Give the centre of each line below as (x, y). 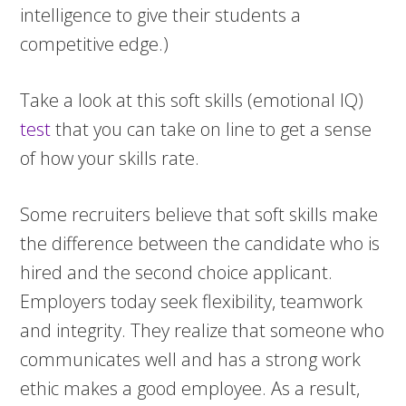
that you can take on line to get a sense (214, 129)
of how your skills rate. (110, 158)
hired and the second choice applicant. (177, 272)
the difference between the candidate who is (200, 243)
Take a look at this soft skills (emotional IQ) (192, 100)
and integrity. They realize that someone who (203, 330)
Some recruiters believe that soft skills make (199, 214)
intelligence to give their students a (161, 15)
